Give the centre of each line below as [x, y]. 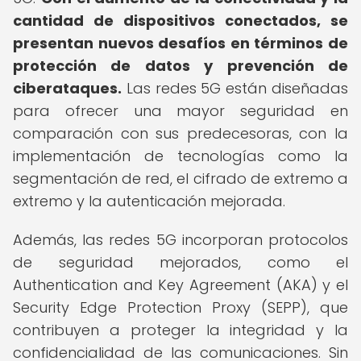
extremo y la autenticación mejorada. [149, 201]
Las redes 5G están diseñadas [235, 88]
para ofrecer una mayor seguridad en [180, 111]
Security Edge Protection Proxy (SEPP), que [180, 307]
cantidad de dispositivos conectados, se [180, 21]
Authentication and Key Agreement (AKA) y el [180, 285]
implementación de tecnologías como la [180, 156]
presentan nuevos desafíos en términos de [180, 43]
